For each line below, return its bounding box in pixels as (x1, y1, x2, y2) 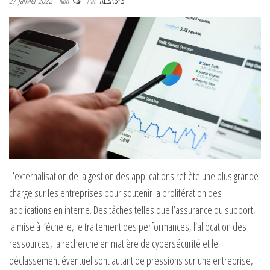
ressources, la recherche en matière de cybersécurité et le (9, 236, 218, 251)
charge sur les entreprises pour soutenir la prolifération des (9, 186, 222, 201)
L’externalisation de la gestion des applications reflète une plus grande (9, 169, 259, 184)
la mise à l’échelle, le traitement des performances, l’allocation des (9, 219, 246, 234)
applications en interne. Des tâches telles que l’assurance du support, (9, 202, 256, 218)
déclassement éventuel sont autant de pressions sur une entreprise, (9, 253, 253, 268)
